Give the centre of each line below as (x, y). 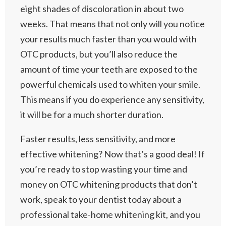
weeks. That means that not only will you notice (112, 24)
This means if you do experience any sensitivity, (112, 99)
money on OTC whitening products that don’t (109, 184)
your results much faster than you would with (108, 39)
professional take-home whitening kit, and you (110, 214)
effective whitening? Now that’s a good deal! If (112, 154)
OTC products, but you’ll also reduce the (99, 54)
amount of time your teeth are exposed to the (109, 69)
